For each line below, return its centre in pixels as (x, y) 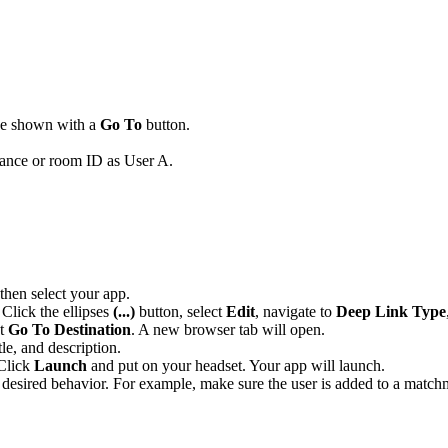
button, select (180, 312)
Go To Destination (69, 330)
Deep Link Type (391, 312)
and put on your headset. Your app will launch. (236, 366)
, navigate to (295, 312)
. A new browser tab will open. (228, 330)
